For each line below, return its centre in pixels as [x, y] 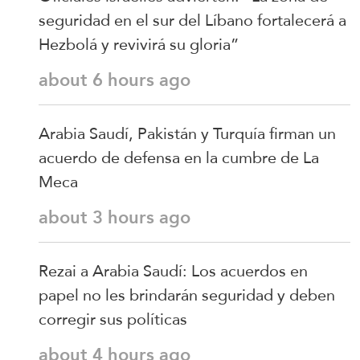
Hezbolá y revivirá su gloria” [139, 44]
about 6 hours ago [115, 80]
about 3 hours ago [115, 217]
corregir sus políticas [113, 319]
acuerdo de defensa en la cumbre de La [179, 157]
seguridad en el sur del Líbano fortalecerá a [192, 20]
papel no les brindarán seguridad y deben [187, 295]
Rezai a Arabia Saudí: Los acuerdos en [173, 270]
